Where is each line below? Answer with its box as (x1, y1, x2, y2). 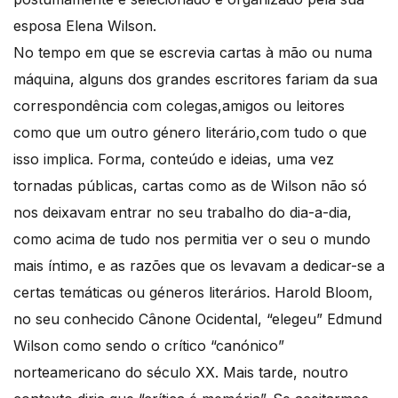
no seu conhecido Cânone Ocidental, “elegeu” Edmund (13, 310, 382, 328)
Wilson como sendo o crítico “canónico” (13, 337, 284, 354)
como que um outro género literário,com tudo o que (13, 123, 367, 141)
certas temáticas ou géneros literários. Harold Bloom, (13, 283, 373, 301)
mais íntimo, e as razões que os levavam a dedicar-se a (13, 257, 385, 275)
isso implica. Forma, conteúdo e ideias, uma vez (13, 150, 334, 168)
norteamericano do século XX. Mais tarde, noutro (13, 363, 348, 381)
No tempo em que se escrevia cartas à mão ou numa (13, 44, 372, 61)
